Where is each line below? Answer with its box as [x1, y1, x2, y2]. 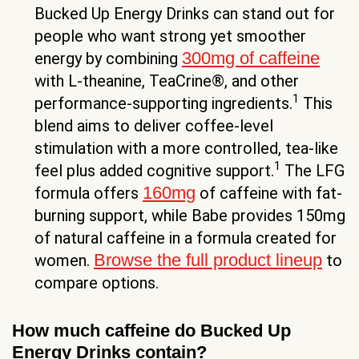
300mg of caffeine [182, 47, 320, 68]
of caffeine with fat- [196, 183, 342, 203]
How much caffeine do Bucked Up [12, 320, 291, 341]
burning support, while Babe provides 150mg [34, 205, 345, 225]
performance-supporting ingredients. [34, 93, 292, 113]
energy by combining [34, 48, 182, 68]
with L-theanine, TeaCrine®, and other [34, 71, 299, 91]
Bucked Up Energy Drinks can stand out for [34, 3, 335, 23]
